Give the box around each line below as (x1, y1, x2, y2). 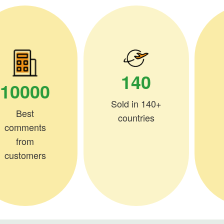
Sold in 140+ (110, 97, 161, 110)
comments (4, 120, 46, 134)
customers (4, 148, 46, 162)
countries (117, 111, 154, 124)
